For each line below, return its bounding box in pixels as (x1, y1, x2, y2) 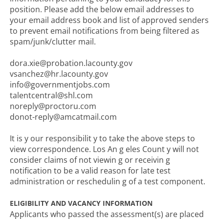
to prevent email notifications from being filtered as (10, 25, 199, 36)
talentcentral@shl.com (10, 90, 93, 101)
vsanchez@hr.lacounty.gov (10, 68, 108, 79)
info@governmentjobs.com (10, 79, 110, 90)
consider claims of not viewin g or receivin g (10, 154, 170, 165)
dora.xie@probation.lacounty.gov (10, 58, 132, 68)
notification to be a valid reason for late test (10, 165, 171, 176)
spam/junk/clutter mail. (10, 36, 96, 47)
